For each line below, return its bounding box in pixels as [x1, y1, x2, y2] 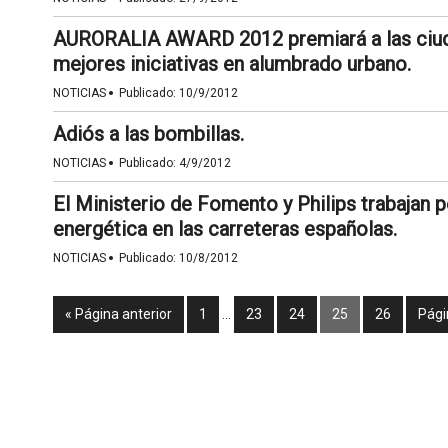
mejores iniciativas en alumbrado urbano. [52, 52, 411, 76]
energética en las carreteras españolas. [52, 217, 397, 241]
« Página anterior [64, 306, 172, 322]
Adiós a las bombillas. [52, 122, 244, 146]
